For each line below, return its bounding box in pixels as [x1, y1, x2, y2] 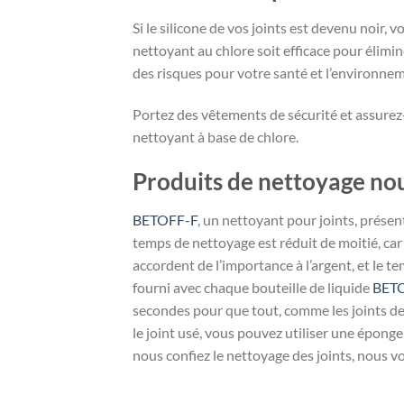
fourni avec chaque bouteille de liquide [133, 278, 372, 296]
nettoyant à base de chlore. [133, 127, 298, 145]
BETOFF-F [133, 210, 197, 228]
